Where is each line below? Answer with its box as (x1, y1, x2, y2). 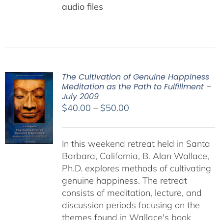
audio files (61, 1, 103, 12)
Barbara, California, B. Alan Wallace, (61, 150, 209, 162)
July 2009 (61, 91, 99, 102)
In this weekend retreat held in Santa (61, 138, 210, 149)
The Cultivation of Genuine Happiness (61, 71, 209, 82)
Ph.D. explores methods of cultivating (61, 163, 211, 174)
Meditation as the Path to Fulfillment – (61, 81, 212, 92)
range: (128, 114, 154, 125)
